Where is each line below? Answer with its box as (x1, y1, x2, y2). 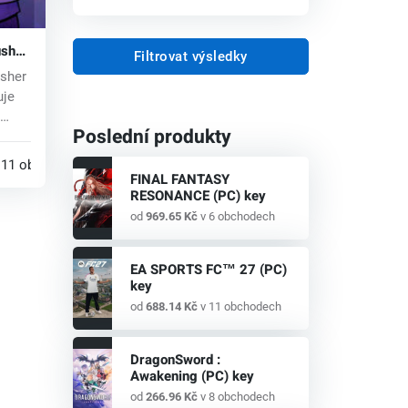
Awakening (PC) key (129, 366, 254, 387)
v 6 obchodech (197, 209, 275, 224)
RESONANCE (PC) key (129, 186, 266, 207)
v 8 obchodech (197, 390, 275, 404)
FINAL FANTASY (129, 169, 229, 190)
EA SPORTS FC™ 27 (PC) (129, 260, 287, 280)
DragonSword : (129, 350, 220, 371)
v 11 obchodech (197, 300, 281, 314)
